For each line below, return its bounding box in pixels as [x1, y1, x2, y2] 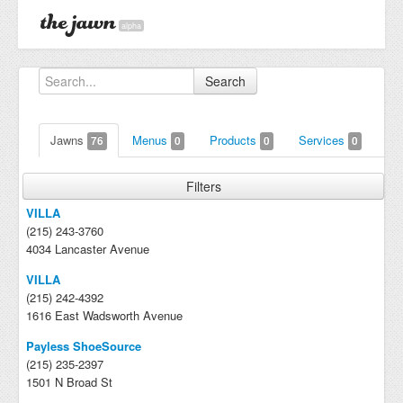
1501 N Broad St [26, 373, 112, 390]
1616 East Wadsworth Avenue [26, 307, 183, 324]
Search [205, 72, 246, 90]
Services [299, 131, 348, 148]
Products [210, 131, 260, 148]
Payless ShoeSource [26, 337, 141, 354]
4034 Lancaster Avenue [26, 240, 149, 257]
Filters [185, 177, 221, 195]
